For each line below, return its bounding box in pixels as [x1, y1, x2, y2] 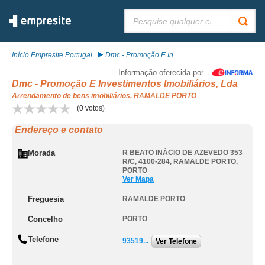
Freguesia [28, 195, 64, 203]
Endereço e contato [15, 125, 103, 135]
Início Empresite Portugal [12, 51, 92, 59]
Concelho [28, 215, 63, 224]
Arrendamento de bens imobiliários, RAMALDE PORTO [12, 92, 196, 100]
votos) [83, 104, 105, 112]
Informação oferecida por [118, 68, 203, 77]
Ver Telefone [156, 237, 197, 245]
